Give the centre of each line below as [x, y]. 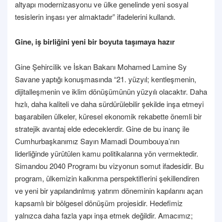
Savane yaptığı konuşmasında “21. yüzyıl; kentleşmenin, [106, 79]
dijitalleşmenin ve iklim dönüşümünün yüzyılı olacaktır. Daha [111, 91]
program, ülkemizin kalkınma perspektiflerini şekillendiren [107, 178]
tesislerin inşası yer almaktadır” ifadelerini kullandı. [95, 16]
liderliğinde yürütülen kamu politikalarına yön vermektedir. [107, 153]
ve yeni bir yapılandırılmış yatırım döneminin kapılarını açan [109, 190]
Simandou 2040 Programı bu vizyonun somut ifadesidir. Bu [109, 166]
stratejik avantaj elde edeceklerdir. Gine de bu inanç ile [102, 128]
